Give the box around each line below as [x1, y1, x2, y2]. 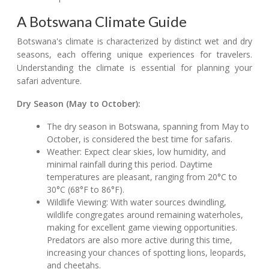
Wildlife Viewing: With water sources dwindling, [47, 196, 227, 208]
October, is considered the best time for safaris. [47, 133, 233, 145]
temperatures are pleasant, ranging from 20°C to [47, 171, 238, 183]
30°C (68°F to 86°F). [47, 184, 125, 196]
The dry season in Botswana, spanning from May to [47, 121, 250, 133]
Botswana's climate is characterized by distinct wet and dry [17, 35, 252, 47]
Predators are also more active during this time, [47, 234, 233, 246]
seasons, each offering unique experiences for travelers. [17, 49, 252, 61]
